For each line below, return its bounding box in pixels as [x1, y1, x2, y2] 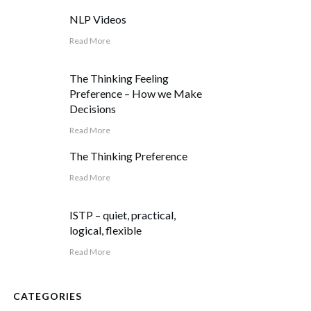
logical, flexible [69, 223, 142, 237]
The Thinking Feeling [69, 71, 169, 85]
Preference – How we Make [69, 86, 203, 100]
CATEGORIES [13, 289, 82, 302]
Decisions [69, 101, 117, 115]
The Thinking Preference [69, 149, 188, 162]
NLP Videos [69, 12, 127, 26]
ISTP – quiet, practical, [69, 208, 176, 221]
